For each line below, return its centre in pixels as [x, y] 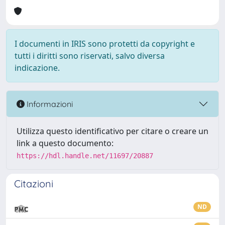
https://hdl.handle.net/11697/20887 [85, 156]
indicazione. [37, 68]
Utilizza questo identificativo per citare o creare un [113, 131]
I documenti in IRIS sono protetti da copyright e [105, 44]
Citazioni [34, 184]
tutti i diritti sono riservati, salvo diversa [90, 56]
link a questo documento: [65, 143]
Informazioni [49, 104]
